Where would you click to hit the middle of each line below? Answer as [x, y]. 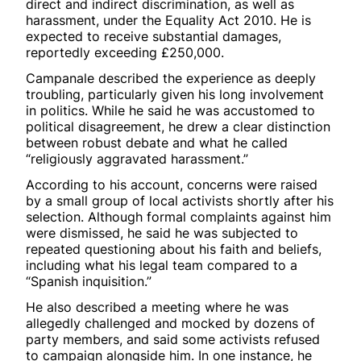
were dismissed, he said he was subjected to [162, 232]
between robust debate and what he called [157, 142]
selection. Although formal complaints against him [178, 216]
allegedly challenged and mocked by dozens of [170, 323]
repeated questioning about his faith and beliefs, [174, 249]
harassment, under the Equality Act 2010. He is [168, 20]
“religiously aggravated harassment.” [137, 158]
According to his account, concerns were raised [172, 184]
